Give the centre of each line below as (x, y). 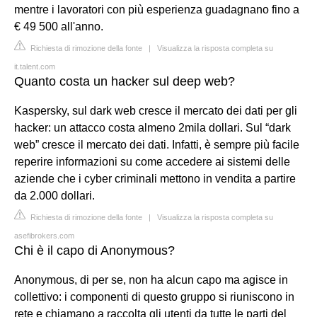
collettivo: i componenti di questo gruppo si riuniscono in (154, 296)
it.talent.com (35, 66)
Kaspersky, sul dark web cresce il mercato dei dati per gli (156, 110)
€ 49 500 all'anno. (59, 26)
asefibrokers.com (44, 235)
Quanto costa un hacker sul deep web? (125, 81)
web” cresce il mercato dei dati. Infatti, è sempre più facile (157, 144)
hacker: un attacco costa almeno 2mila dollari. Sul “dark (152, 127)
